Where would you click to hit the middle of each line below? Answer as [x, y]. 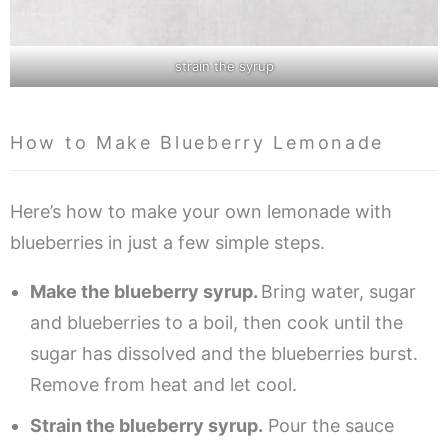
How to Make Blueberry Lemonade [197, 142]
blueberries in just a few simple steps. [167, 242]
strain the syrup [224, 65]
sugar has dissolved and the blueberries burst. [224, 353]
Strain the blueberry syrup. [146, 425]
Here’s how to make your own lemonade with [201, 211]
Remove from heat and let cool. [163, 384]
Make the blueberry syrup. [145, 291]
